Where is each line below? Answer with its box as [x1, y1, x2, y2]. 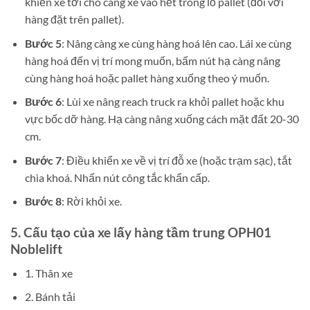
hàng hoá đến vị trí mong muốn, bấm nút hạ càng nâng [24, 53, 280, 67]
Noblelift [10, 241, 62, 257]
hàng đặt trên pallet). [24, 12, 124, 26]
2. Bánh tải [24, 290, 75, 304]
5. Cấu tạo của [10, 224, 98, 241]
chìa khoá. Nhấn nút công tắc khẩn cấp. [24, 170, 210, 184]
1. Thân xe [24, 266, 73, 280]
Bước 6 [24, 95, 62, 109]
